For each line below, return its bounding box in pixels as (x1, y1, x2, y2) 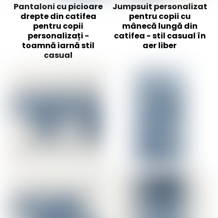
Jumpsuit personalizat (112, 1, 207, 13)
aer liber (143, 40, 177, 52)
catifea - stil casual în (113, 30, 206, 42)
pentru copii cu (128, 11, 191, 22)
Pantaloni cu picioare (14, 1, 103, 13)
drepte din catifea (20, 11, 96, 22)
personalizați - (27, 30, 89, 42)
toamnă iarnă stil (22, 40, 95, 52)
